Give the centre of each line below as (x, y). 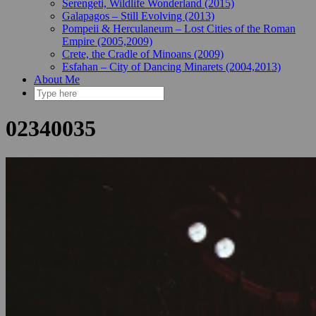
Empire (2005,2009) (107, 41)
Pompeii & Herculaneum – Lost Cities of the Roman (179, 29)
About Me (57, 79)
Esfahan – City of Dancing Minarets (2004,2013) (171, 67)
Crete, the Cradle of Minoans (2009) (143, 54)
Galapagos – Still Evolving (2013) (138, 16)
